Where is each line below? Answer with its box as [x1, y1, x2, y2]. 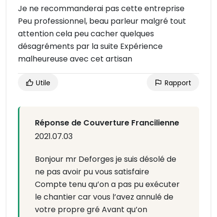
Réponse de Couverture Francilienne [35, 117, 179, 129]
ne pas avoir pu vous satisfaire [35, 166, 149, 178]
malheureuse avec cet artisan [18, 53, 132, 65]
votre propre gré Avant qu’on [35, 204, 147, 216]
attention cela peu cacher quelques [18, 28, 154, 40]
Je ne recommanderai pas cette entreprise [18, 3, 185, 15]
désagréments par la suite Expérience [18, 41, 163, 52]
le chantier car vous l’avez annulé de [35, 191, 173, 203]
